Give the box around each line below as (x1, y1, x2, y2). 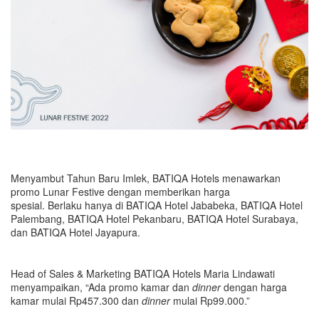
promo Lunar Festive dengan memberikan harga (11, 184, 230, 199)
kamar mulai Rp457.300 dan (11, 293, 142, 308)
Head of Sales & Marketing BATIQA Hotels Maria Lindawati (11, 266, 275, 281)
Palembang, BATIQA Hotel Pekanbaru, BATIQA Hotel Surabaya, (11, 211, 298, 226)
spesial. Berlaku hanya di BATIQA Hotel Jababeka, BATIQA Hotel (11, 197, 303, 212)
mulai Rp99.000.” (170, 293, 256, 308)
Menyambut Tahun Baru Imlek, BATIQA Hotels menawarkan (11, 170, 281, 185)
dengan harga (221, 279, 287, 294)
